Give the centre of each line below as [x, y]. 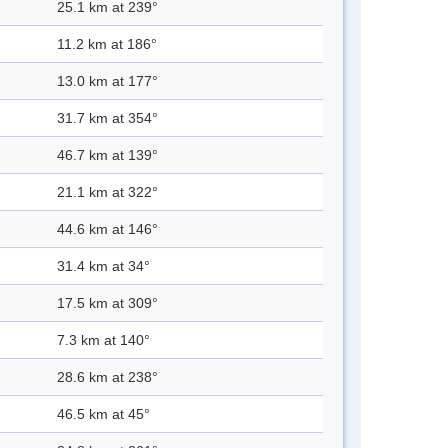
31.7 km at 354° [107, 118]
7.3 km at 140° [103, 340]
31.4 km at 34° [103, 266]
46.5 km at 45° [103, 414]
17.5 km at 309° [107, 303]
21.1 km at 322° [107, 192]
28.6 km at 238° [107, 377]
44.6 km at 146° [107, 229]
